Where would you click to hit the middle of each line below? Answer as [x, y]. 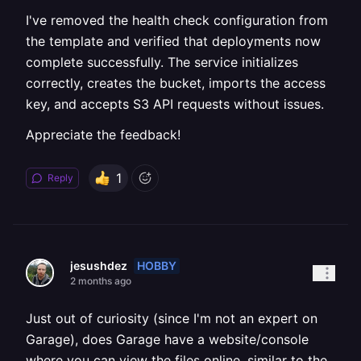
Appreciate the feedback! [103, 135]
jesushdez [99, 266]
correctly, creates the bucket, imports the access [176, 83]
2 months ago [101, 281]
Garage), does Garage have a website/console [167, 339]
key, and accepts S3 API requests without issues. [175, 104]
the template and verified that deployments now [173, 41]
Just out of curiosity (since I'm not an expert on [172, 318]
